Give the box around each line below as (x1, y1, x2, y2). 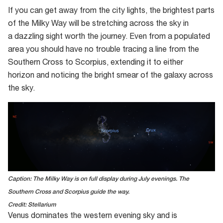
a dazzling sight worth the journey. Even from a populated (8, 33, 210, 41)
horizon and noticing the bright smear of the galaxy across (8, 72, 213, 80)
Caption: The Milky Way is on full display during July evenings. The (8, 176, 189, 182)
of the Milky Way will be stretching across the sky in (8, 20, 189, 28)
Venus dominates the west (8, 212, 101, 221)
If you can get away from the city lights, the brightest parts (8, 7, 215, 15)
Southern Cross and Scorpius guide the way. (8, 189, 131, 195)
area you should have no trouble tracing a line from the (8, 46, 199, 54)
